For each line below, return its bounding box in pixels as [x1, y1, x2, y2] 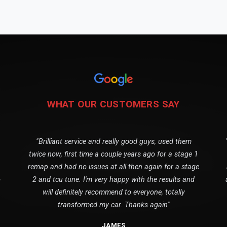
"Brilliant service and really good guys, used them [35, 137, 192, 146]
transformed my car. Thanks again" [57, 200, 170, 209]
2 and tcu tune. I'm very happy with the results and [32, 175, 195, 184]
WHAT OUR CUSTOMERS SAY [47, 98, 180, 110]
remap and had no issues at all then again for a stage [28, 162, 199, 171]
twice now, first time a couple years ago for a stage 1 [29, 149, 198, 159]
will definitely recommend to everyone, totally [42, 187, 185, 197]
